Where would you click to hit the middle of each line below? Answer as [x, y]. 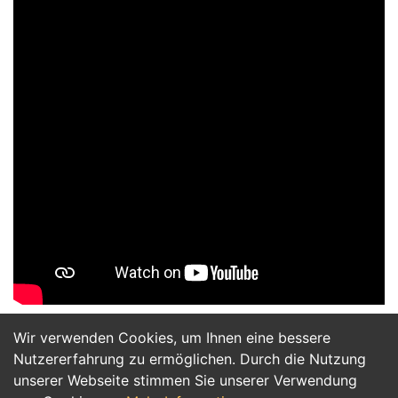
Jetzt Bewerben [199, 355]
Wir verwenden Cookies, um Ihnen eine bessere [172, 338]
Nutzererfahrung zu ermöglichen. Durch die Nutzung [190, 359]
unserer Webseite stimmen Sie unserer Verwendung [185, 380]
